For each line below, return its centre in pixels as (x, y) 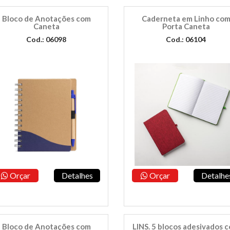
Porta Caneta (186, 26)
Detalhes (77, 175)
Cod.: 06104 (186, 39)
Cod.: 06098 (46, 39)
